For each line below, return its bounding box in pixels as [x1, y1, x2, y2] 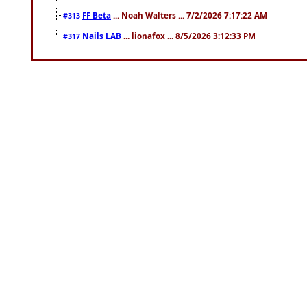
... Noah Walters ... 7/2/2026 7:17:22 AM [111, 9, 267, 21]
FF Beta [82, 9, 111, 21]
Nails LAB [82, 29, 121, 41]
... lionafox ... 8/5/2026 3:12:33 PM [121, 29, 256, 41]
